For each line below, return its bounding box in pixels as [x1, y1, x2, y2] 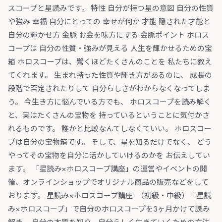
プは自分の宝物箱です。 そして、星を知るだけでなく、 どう [8, 137, 212, 147]
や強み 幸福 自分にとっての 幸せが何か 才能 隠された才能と [8, 17, 211, 27]
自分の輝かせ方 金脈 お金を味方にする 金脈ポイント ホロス [8, 30, 209, 40]
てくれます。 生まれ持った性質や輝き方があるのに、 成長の [8, 70, 212, 80]
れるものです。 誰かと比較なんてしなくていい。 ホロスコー [8, 124, 212, 134]
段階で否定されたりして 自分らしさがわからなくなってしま [8, 84, 210, 94]
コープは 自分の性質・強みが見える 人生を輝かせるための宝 [8, 44, 212, 54]
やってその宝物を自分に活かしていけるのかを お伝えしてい [8, 151, 210, 161]
